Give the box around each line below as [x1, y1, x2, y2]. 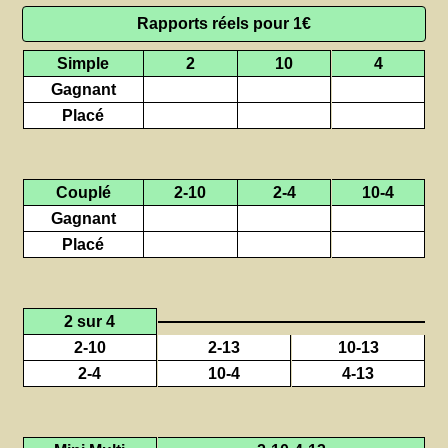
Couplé [55, 183, 111, 202]
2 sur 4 [64, 312, 116, 331]
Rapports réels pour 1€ [137, 14, 311, 33]
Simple [57, 54, 110, 73]
